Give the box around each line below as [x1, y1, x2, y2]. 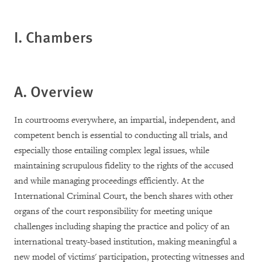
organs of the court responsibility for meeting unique [14, 205, 212, 217]
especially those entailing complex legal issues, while [14, 144, 209, 156]
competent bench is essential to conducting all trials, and [14, 129, 227, 141]
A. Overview [14, 80, 93, 102]
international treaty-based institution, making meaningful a [14, 236, 237, 247]
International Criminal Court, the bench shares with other [14, 190, 233, 202]
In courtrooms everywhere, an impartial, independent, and [14, 114, 235, 126]
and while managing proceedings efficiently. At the [14, 175, 204, 187]
